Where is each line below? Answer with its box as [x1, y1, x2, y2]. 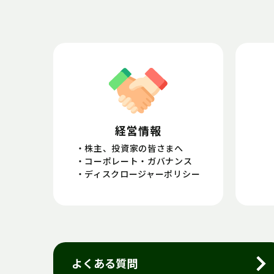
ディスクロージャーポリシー [84, 168, 201, 180]
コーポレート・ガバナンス [84, 155, 193, 168]
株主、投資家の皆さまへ [84, 142, 183, 155]
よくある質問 [72, 259, 138, 272]
